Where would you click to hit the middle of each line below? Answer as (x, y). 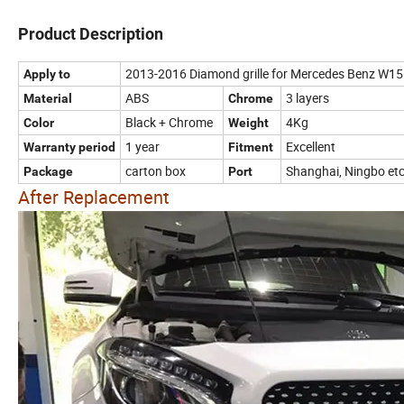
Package (48, 171)
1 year (142, 146)
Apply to (47, 73)
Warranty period (69, 147)
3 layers (308, 97)
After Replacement (94, 197)
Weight (248, 122)
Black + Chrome (169, 122)
